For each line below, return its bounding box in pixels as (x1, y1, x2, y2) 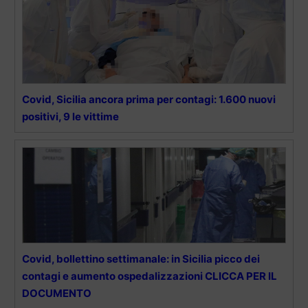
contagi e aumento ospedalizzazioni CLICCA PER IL (22, 269, 277, 283)
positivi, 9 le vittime (22, 110, 119, 124)
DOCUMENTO (22, 287, 91, 300)
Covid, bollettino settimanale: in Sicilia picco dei (22, 252, 260, 266)
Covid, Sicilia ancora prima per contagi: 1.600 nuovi (22, 93, 276, 107)
